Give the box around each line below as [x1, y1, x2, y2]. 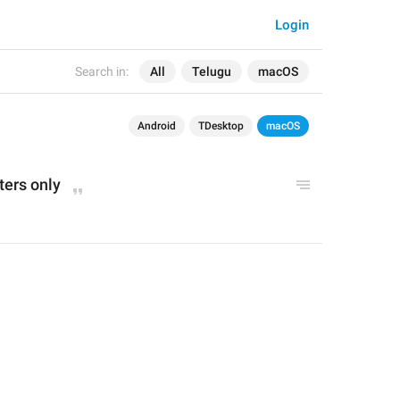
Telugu [192, 64, 231, 79]
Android [137, 120, 176, 132]
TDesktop [198, 120, 244, 132]
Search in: [75, 64, 129, 79]
